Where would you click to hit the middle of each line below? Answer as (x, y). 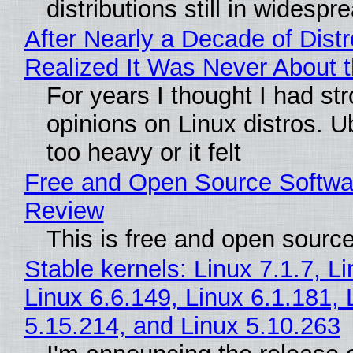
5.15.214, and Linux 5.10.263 (182, 326)
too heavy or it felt (143, 153)
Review (64, 211)
